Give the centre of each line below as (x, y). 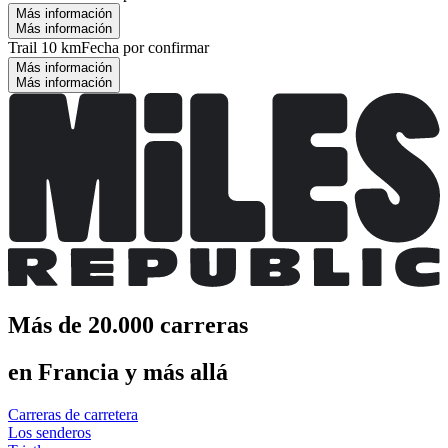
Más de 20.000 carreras (128, 324)
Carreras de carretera (73, 414)
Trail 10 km (44, 48)
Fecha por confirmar (145, 48)
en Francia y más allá (118, 371)
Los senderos (49, 432)
